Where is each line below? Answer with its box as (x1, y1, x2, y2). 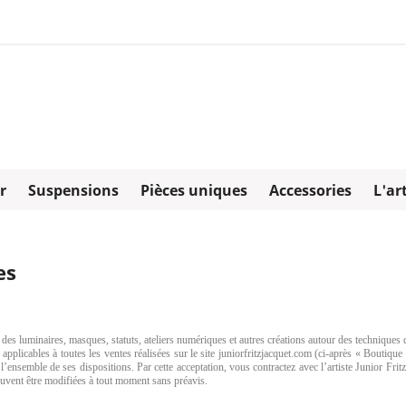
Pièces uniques (140, 179, 247, 200)
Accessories (269, 179, 352, 200)
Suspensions (28, 179, 119, 200)
